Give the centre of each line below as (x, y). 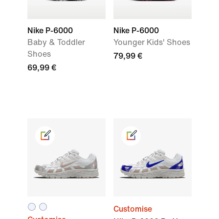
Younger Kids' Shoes (152, 42)
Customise (133, 209)
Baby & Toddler (56, 42)
